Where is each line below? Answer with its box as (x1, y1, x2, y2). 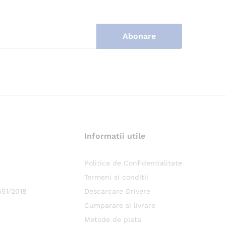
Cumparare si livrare (84, 201, 155, 209)
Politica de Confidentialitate (84, 159, 182, 167)
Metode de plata (84, 215, 141, 223)
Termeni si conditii (84, 173, 148, 181)
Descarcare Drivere (84, 187, 150, 195)
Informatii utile (84, 131, 145, 141)
